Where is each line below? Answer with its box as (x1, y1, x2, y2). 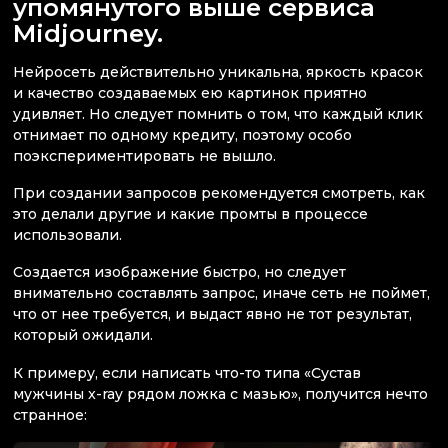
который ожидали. (13, 326, 153, 345)
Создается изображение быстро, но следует (13, 263, 346, 282)
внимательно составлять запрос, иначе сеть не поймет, (13, 284, 430, 303)
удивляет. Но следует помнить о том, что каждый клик (13, 104, 423, 123)
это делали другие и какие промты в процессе (13, 205, 368, 224)
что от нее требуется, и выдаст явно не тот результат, (13, 305, 412, 324)
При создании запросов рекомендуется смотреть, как (13, 184, 425, 203)
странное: (13, 405, 87, 424)
